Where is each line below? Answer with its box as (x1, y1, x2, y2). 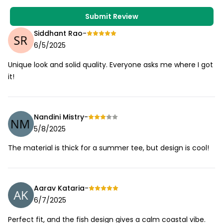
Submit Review (85, 11, 138, 21)
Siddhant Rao (34, 28, 83, 39)
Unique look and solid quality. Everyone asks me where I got (8, 59, 213, 70)
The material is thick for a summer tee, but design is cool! (8, 143, 209, 153)
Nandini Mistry (34, 111, 84, 122)
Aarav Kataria (34, 183, 85, 194)
